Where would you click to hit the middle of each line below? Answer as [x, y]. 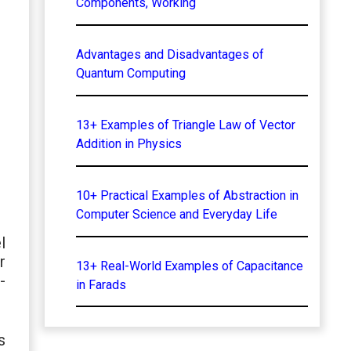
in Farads [101, 284]
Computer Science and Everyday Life [176, 214]
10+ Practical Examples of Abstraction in [187, 195]
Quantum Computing [130, 73]
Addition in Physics [128, 143]
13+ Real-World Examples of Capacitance [189, 266]
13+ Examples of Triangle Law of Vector [185, 125]
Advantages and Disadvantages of [170, 54]
